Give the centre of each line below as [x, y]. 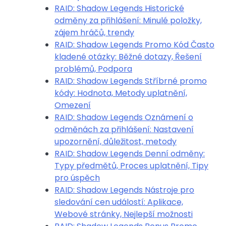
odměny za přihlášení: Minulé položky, [128, 20]
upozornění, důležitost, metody [116, 142]
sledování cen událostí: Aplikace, [119, 202]
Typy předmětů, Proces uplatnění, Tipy [131, 166]
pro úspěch [77, 178]
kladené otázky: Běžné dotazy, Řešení [128, 57]
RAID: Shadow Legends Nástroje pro [124, 190]
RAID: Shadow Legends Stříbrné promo [131, 81]
